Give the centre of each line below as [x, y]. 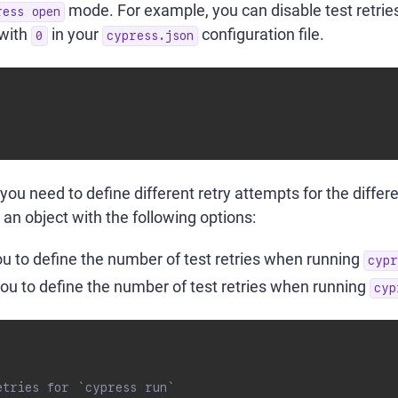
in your [75, 34]
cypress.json [150, 36]
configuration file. [261, 34]
